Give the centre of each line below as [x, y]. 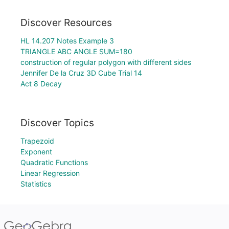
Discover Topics [57, 123]
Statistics [36, 184]
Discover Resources [66, 23]
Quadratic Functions [54, 162]
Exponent [36, 152]
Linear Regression [50, 173]
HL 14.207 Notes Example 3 [67, 41]
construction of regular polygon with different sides [106, 62]
